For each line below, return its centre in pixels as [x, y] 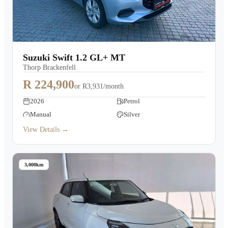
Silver [132, 114]
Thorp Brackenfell [49, 67]
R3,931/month [103, 86]
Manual [41, 114]
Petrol [132, 101]
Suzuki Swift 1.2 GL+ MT [74, 58]
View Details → [46, 130]
